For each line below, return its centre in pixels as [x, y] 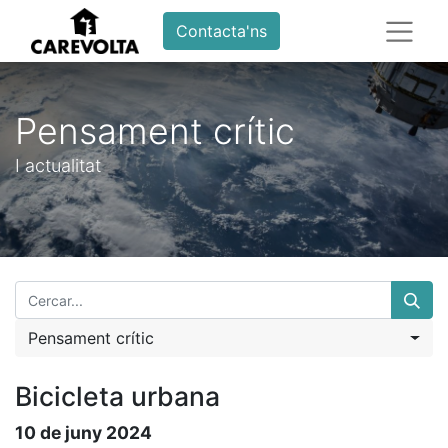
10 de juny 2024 [83, 432]
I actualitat [58, 165]
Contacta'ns [221, 31]
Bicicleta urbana [117, 396]
